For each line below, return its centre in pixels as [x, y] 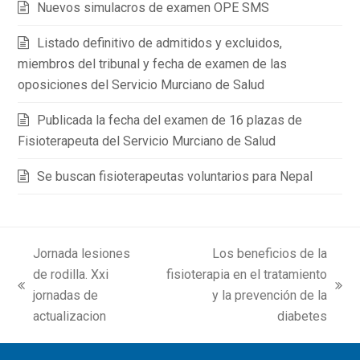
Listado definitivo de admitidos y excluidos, [160, 43]
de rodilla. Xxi [71, 275]
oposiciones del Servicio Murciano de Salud [141, 85]
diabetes [302, 317]
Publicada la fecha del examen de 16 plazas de [170, 121]
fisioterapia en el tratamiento [246, 275]
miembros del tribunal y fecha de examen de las [153, 64]
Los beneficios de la [269, 254]
